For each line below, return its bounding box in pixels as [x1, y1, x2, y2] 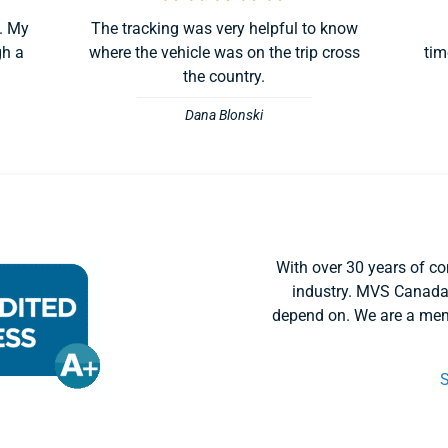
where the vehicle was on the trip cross [88, 43, 360, 63]
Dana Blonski [185, 107, 263, 125]
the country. [183, 67, 265, 87]
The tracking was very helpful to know [90, 19, 358, 39]
